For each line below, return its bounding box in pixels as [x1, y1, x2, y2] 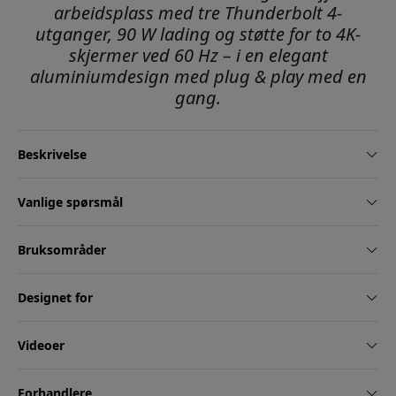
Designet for [18, 289, 93, 307]
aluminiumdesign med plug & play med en [29, 65, 367, 89]
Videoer [18, 337, 65, 354]
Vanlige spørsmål [18, 194, 123, 211]
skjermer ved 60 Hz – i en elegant [68, 43, 328, 68]
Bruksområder [18, 241, 106, 259]
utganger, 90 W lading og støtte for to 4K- [35, 22, 361, 47]
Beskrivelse [18, 146, 87, 164]
